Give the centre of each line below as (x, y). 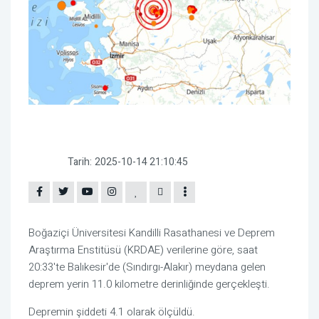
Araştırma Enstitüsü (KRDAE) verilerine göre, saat (143, 250)
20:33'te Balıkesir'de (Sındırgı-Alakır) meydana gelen (147, 267)
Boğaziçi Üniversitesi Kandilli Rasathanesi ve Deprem (152, 233)
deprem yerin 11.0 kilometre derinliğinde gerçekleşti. (151, 284)
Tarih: (80, 162)
